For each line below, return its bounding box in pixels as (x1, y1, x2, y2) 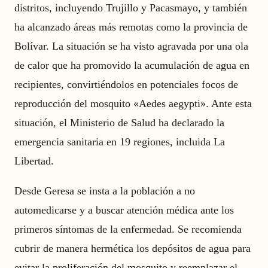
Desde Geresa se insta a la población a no (14, 185, 195, 197)
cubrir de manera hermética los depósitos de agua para (14, 242, 251, 254)
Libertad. (14, 155, 54, 167)
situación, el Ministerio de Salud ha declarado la (14, 117, 224, 129)
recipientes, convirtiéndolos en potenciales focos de (14, 78, 238, 90)
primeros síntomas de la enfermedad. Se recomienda (14, 223, 242, 235)
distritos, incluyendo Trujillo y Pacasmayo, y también (14, 2, 247, 14)
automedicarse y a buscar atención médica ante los (14, 204, 234, 216)
